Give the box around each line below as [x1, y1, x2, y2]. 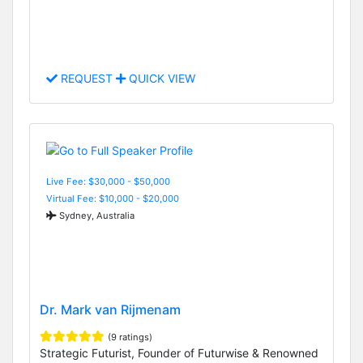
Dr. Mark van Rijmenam [40, 301, 181, 318]
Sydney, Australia [57, 209, 135, 221]
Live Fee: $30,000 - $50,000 [46, 175, 170, 187]
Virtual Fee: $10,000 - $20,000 [46, 192, 179, 204]
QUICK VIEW [126, 71, 195, 86]
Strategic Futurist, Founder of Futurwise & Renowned [40, 345, 318, 360]
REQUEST [58, 71, 116, 86]
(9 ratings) [108, 331, 152, 343]
